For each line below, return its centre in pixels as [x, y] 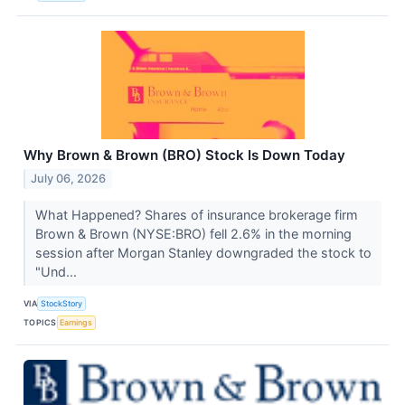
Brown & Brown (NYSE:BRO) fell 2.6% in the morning [193, 233]
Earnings [76, 323]
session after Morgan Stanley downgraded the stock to [203, 252]
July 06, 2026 [69, 178]
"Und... [57, 271]
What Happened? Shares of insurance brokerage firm [196, 214]
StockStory [62, 304]
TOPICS [40, 323]
